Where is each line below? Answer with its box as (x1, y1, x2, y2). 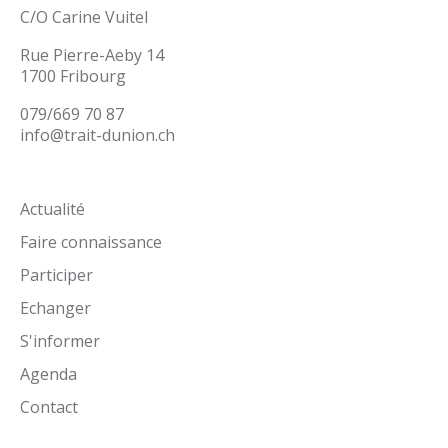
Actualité (20, 197, 85, 220)
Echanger (20, 296, 91, 319)
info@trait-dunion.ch (20, 123, 175, 146)
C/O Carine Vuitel (20, 5, 148, 28)
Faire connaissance (20, 230, 162, 253)
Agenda (20, 362, 77, 385)
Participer (20, 263, 93, 286)
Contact (20, 395, 78, 418)
